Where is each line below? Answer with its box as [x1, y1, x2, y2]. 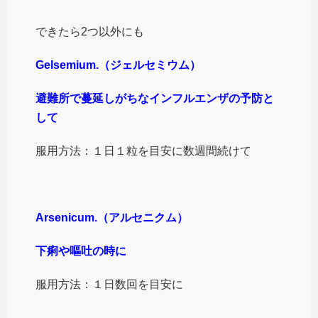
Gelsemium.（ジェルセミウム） [35, 58, 201, 71]
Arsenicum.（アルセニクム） [35, 211, 188, 224]
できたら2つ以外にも [35, 25, 144, 38]
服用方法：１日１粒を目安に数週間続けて [35, 144, 251, 157]
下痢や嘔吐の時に [35, 244, 126, 257]
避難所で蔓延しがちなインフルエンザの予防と [35, 92, 274, 104]
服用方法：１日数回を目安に [35, 278, 183, 290]
